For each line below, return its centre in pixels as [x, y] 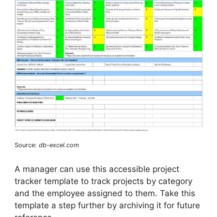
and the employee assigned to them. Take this [105, 193]
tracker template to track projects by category [103, 181]
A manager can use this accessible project [97, 169]
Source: [27, 145]
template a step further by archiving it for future [107, 205]
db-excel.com [59, 145]
